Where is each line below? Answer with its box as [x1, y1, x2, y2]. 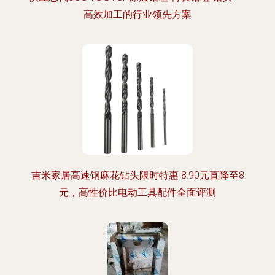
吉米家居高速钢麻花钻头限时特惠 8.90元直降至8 [31, 169, 244, 181]
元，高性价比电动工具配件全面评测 [59, 187, 216, 198]
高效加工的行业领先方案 [83, 9, 192, 20]
